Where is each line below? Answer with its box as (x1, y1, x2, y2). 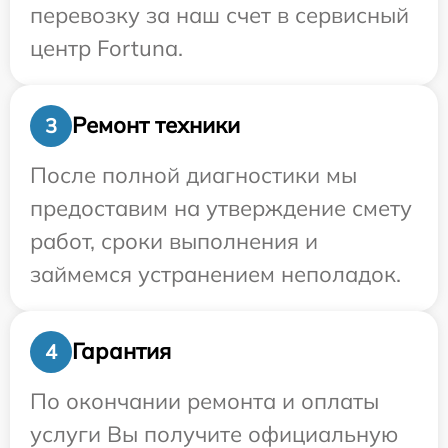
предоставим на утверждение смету (30, 193, 412, 222)
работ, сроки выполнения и (30, 226, 318, 255)
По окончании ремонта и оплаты (30, 386, 379, 415)
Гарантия (72, 337, 171, 366)
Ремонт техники (72, 111, 240, 140)
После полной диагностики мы (30, 160, 357, 189)
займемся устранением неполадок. (30, 259, 401, 288)
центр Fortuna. (30, 33, 183, 62)
